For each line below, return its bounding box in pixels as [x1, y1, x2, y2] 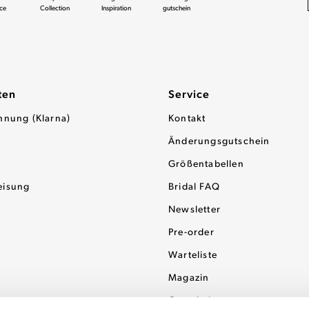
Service [168, 90, 210, 101]
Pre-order [168, 228, 215, 238]
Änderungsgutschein [168, 137, 270, 147]
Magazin [168, 273, 210, 283]
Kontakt [168, 114, 206, 124]
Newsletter [168, 205, 221, 215]
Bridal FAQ [168, 182, 220, 192]
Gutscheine [168, 296, 223, 306]
